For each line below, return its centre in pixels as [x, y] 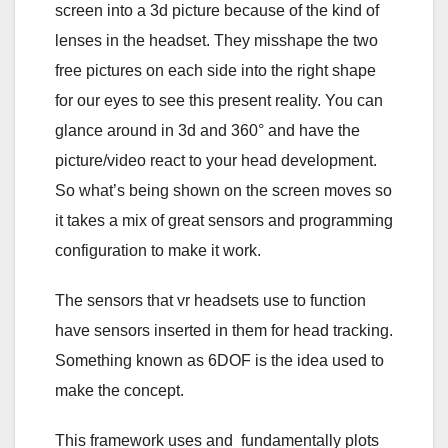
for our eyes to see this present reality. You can [219, 100]
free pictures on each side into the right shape [215, 70]
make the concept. [119, 390]
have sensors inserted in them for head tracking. [224, 330]
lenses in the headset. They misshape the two [216, 40]
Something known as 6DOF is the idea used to [219, 360]
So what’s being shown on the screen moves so [223, 190]
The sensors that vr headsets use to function [210, 300]
